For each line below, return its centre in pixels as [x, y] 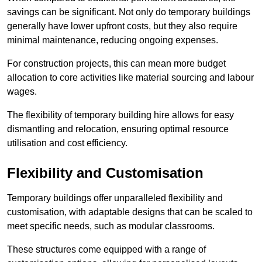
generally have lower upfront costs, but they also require [122, 26]
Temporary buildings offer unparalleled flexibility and [115, 198]
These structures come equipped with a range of [106, 250]
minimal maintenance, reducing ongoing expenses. [113, 40]
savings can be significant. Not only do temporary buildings [129, 12]
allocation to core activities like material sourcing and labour [130, 78]
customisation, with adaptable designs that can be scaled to [130, 212]
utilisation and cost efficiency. [67, 143]
